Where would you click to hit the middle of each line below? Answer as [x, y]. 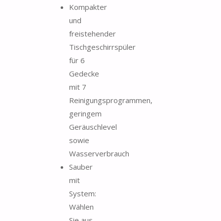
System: [83, 193]
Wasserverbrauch [99, 153]
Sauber [81, 166]
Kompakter [88, 7]
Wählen [81, 206]
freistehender [92, 33]
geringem [85, 113]
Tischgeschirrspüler [102, 47]
